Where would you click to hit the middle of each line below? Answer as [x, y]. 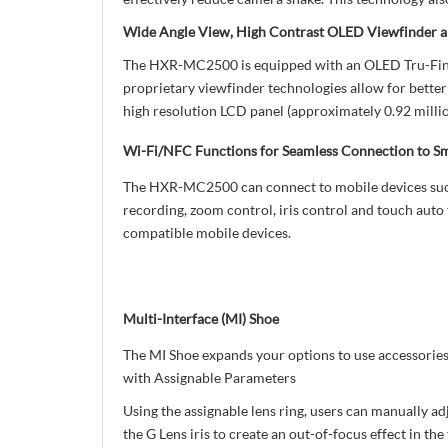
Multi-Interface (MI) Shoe [201, 318]
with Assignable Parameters [209, 377]
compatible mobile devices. [207, 232]
